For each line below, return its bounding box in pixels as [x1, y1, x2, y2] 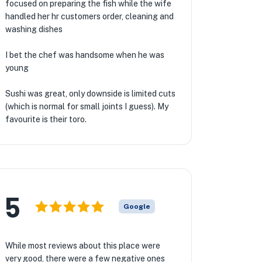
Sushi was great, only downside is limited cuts [5, 89, 175, 98]
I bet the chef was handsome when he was [5, 50, 164, 60]
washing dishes [5, 25, 63, 34]
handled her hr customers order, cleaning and [5, 12, 174, 21]
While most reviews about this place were [5, 241, 160, 250]
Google [123, 202, 150, 211]
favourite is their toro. [5, 115, 87, 124]
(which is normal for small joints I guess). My [5, 102, 168, 111]
